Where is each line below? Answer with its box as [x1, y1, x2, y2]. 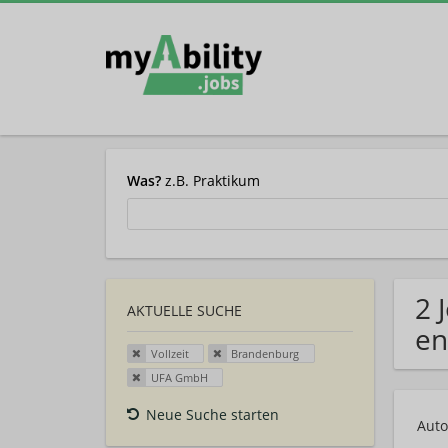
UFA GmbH [150, 369, 208, 385]
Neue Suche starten [146, 404, 279, 424]
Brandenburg [231, 346, 300, 362]
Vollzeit [150, 346, 189, 362]
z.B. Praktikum [161, 170, 260, 190]
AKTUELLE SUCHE [127, 301, 242, 321]
